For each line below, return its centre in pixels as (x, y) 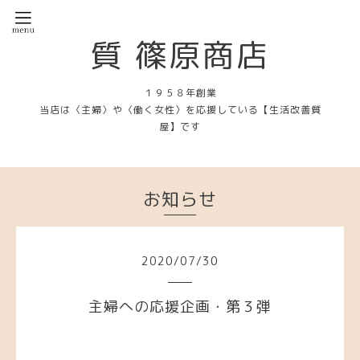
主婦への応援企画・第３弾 (180, 307)
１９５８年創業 (180, 93)
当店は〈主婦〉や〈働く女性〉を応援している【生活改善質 (180, 110)
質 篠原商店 (180, 55)
